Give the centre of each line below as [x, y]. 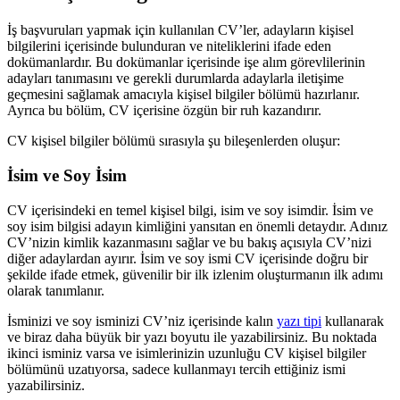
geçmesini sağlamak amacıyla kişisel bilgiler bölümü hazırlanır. [183, 95]
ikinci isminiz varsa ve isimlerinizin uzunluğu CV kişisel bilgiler [187, 353]
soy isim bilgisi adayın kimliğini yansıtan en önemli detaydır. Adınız [197, 226]
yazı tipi [299, 321]
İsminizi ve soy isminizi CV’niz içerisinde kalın [142, 321]
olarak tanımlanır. [56, 290]
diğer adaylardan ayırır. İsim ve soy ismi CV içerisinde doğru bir [187, 258]
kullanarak [353, 321]
